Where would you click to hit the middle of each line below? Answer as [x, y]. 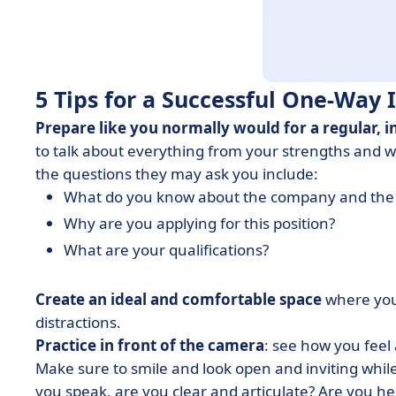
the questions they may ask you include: [179, 174]
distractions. [80, 322]
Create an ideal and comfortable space [179, 299]
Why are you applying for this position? [201, 223]
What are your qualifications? [168, 250]
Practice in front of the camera [150, 345]
